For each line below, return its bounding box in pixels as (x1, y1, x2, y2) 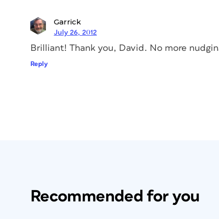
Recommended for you (30, 188, 200, 205)
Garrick (54, 17, 81, 26)
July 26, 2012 (54, 28, 97, 36)
